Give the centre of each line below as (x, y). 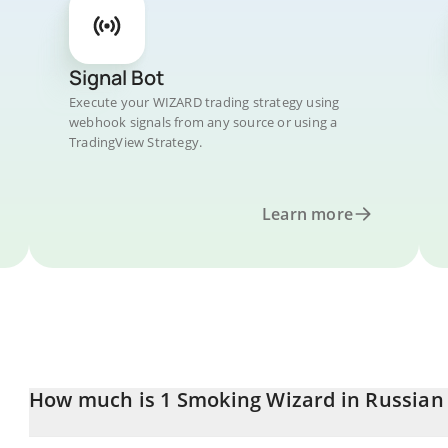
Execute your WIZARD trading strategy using (204, 102)
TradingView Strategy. (136, 142)
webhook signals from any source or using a (203, 122)
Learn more (307, 214)
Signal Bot (116, 77)
